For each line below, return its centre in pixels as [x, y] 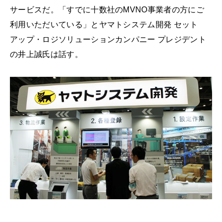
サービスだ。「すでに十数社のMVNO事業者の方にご [107, 9]
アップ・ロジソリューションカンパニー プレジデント [108, 39]
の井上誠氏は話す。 [46, 54]
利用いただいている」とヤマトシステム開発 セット [104, 24]
